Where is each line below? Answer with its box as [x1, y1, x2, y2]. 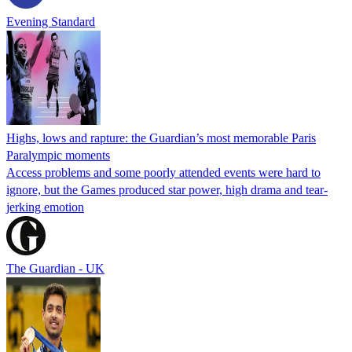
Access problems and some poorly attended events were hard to [6, 165, 321, 179]
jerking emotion [6, 200, 84, 214]
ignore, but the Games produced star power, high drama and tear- [6, 182, 328, 196]
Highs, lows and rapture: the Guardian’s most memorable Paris [6, 130, 316, 145]
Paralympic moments [6, 148, 110, 162]
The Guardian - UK [6, 261, 104, 275]
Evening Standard [6, 14, 95, 28]
